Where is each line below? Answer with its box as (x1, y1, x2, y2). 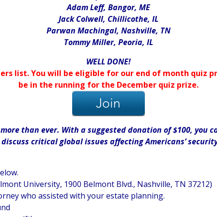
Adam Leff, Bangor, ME (67, 2, 150, 13)
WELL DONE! (86, 56, 131, 67)
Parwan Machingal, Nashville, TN (46, 25, 170, 36)
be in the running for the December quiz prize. (18, 79, 199, 91)
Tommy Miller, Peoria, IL (64, 37, 153, 48)
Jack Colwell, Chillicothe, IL (59, 14, 158, 25)
